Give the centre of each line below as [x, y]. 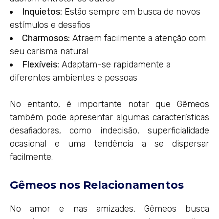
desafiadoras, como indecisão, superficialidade [109, 131]
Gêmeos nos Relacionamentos [97, 185]
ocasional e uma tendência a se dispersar [109, 144]
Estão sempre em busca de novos [131, 12]
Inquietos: [42, 12]
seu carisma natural [49, 52]
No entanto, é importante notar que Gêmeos [109, 104]
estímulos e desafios [50, 25]
